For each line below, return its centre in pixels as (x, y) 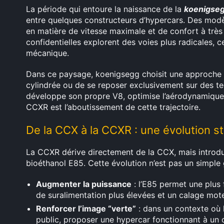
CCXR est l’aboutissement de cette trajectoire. (113, 107)
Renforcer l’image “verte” (86, 208)
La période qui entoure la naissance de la (105, 9)
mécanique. (47, 53)
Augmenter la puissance (84, 184)
